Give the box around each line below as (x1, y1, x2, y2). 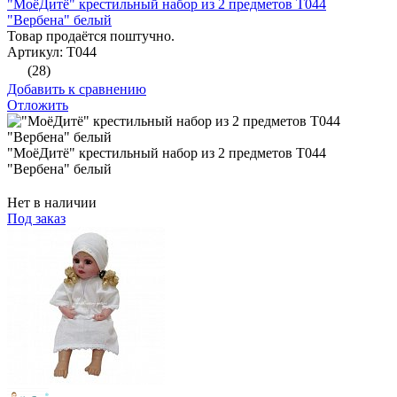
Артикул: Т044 (7, 44, 97, 60)
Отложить (7, 97, 68, 113)
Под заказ (7, 211, 66, 227)
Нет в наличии (7, 195, 97, 211)
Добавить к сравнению (7, 82, 146, 97)
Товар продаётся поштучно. (7, 28, 175, 44)
